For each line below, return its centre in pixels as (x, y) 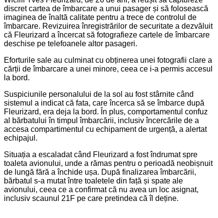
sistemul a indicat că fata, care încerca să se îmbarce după (104, 103)
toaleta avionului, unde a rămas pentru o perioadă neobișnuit (108, 163)
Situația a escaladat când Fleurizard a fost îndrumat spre (101, 154)
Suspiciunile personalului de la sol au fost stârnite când (99, 94)
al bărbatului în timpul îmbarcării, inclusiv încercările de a (101, 120)
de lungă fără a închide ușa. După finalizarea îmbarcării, (100, 172)
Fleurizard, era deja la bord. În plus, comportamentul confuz (106, 111)
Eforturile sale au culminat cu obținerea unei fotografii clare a (108, 60)
